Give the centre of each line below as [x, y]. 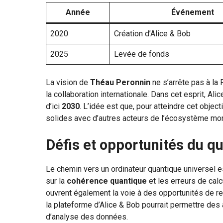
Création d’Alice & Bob [152, 34]
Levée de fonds [142, 54]
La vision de [68, 83]
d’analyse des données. [87, 217]
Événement [193, 12]
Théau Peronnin [120, 83]
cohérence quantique [107, 181]
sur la [56, 181]
